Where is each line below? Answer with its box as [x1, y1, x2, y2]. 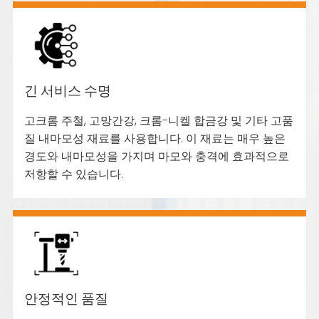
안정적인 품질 [24, 288, 109, 308]
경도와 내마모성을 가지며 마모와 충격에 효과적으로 [24, 148, 290, 165]
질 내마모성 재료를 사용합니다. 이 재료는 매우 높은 [24, 130, 286, 147]
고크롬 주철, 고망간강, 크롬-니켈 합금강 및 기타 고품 [24, 113, 294, 130]
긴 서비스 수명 [24, 79, 112, 100]
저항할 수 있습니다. [24, 166, 124, 183]
